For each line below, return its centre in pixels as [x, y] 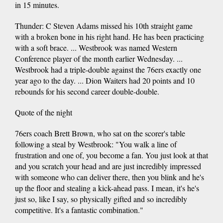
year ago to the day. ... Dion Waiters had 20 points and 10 [105, 81]
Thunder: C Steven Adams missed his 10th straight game [104, 26]
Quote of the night [44, 112]
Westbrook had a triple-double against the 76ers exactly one [108, 70]
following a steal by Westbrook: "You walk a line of [96, 144]
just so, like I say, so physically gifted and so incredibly [101, 199]
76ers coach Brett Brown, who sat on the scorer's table [100, 133]
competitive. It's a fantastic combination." [79, 210]
